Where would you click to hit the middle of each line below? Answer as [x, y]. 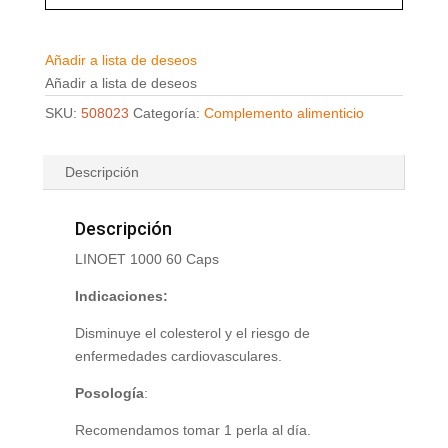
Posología [109, 393]
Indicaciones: [121, 296]
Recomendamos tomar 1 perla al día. [192, 430]
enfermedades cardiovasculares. [178, 356]
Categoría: [168, 113]
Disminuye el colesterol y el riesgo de [192, 333]
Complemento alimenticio [283, 113]
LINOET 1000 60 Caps [146, 259]
